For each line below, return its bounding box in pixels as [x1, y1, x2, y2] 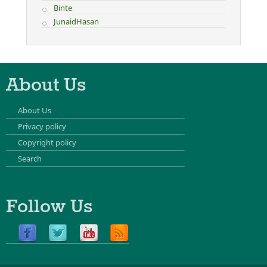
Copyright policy [17, 137, 76, 148]
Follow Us [6, 195, 92, 220]
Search [17, 153, 42, 164]
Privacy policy [17, 121, 66, 132]
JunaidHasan [53, 16, 99, 27]
